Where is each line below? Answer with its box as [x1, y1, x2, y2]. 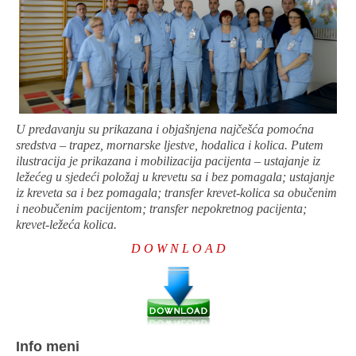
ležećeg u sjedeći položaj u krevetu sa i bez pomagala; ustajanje [16, 170, 335, 184]
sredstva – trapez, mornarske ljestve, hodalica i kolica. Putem [16, 138, 323, 153]
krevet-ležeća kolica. [16, 218, 117, 232]
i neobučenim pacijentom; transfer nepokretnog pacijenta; [16, 202, 307, 216]
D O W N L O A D [130, 242, 226, 256]
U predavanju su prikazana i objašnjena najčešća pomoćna [16, 122, 314, 137]
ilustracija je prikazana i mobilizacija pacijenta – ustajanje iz [16, 154, 320, 168]
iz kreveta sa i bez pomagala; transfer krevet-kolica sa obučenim [16, 186, 337, 200]
